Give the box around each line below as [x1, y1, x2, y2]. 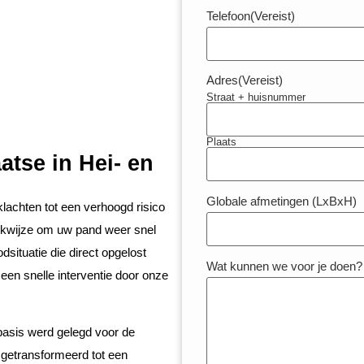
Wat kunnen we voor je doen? [206, 259, 362, 273]
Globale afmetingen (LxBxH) [206, 194, 357, 208]
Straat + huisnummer [206, 90, 305, 103]
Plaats [206, 135, 236, 148]
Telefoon [206, 9, 250, 23]
